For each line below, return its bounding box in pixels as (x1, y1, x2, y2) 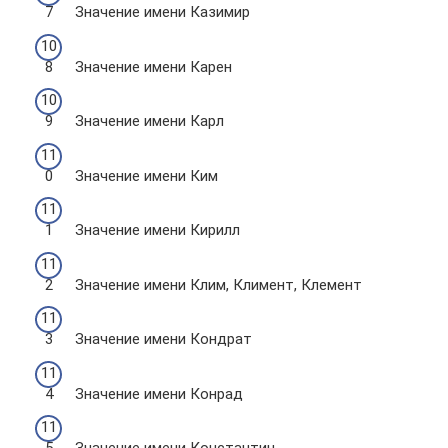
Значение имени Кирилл (75, 221, 240, 239)
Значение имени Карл (75, 112, 224, 130)
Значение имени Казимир (75, 3, 250, 21)
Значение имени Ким (75, 166, 218, 185)
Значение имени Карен (75, 57, 232, 76)
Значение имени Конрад (75, 384, 243, 403)
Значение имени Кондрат (75, 330, 252, 348)
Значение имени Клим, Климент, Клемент (75, 275, 362, 294)
